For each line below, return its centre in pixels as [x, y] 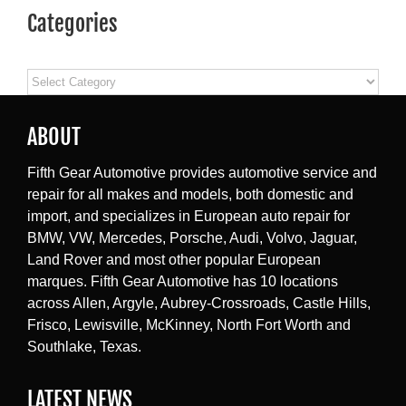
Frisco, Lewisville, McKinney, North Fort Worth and [189, 325]
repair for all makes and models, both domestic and [190, 195]
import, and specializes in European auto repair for [188, 217]
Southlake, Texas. [84, 347]
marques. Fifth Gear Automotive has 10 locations [183, 282]
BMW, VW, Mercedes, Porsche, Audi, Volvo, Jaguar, [192, 238]
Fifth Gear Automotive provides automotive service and [202, 173]
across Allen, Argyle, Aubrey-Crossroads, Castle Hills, [199, 304]
